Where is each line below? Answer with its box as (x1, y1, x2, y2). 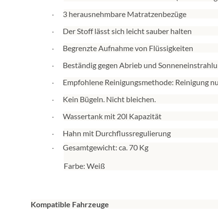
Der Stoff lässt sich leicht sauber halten (63, 26, 192, 36)
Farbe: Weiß (64, 161, 105, 171)
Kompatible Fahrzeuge (31, 200, 109, 209)
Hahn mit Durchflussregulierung (63, 128, 171, 138)
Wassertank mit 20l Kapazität (63, 111, 162, 121)
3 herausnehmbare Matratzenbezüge (63, 9, 186, 19)
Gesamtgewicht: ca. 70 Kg (63, 143, 148, 152)
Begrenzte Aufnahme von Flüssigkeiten (63, 43, 193, 53)
